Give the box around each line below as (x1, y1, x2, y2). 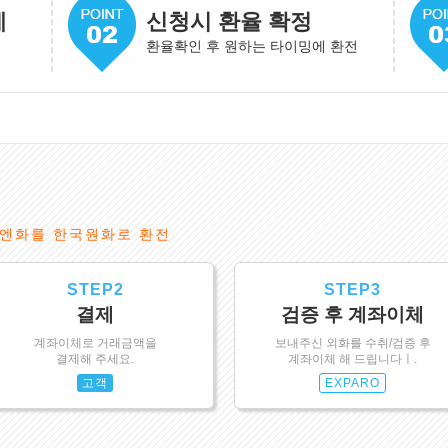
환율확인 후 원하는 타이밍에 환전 (145, 38, 358, 54)
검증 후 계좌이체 (281, 304, 425, 325)
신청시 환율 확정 (145, 9, 312, 34)
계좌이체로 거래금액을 (33, 336, 157, 350)
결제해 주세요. (56, 352, 135, 366)
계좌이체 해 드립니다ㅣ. (288, 352, 418, 366)
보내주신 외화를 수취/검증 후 (274, 336, 431, 350)
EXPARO (325, 376, 381, 390)
